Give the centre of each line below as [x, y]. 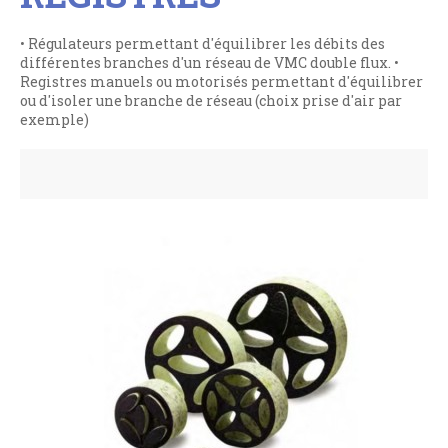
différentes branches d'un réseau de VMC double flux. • [209, 63]
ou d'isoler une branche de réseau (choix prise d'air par [211, 101]
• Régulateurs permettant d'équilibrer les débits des [202, 44]
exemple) [54, 120]
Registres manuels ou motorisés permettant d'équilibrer [221, 82]
